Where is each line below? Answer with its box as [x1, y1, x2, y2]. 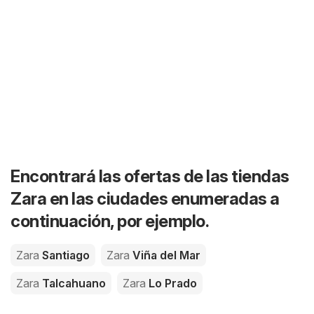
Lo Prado [146, 276, 197, 290]
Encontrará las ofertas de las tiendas [11, 166, 289, 186]
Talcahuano [39, 276, 106, 290]
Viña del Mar [130, 248, 200, 262]
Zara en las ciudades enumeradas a [11, 189, 280, 209]
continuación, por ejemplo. [11, 211, 209, 231]
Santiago [39, 248, 90, 262]
